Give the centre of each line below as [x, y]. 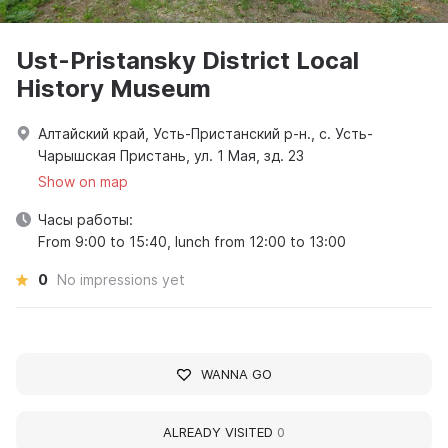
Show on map [83, 182]
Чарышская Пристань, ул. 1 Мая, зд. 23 [171, 156]
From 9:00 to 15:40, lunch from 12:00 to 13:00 [192, 242]
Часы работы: [85, 220]
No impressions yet [121, 280]
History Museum [113, 89]
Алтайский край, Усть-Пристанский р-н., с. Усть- [205, 134]
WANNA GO [236, 374]
